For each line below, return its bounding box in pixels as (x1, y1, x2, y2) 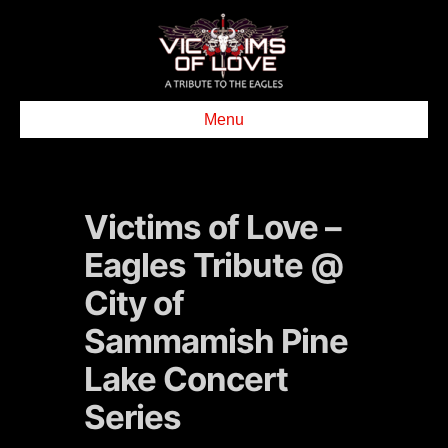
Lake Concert (84, 359, 288, 399)
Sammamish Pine (84, 321, 348, 361)
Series (84, 397, 181, 437)
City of (84, 283, 184, 323)
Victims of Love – (84, 207, 341, 247)
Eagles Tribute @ (84, 245, 343, 285)
